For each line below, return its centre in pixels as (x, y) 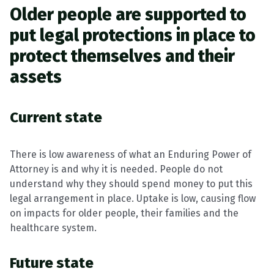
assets (36, 77)
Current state (56, 117)
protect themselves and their (122, 56)
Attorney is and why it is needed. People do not (116, 169)
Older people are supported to (128, 14)
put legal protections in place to (133, 35)
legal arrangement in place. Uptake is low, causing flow (133, 198)
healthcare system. (53, 228)
